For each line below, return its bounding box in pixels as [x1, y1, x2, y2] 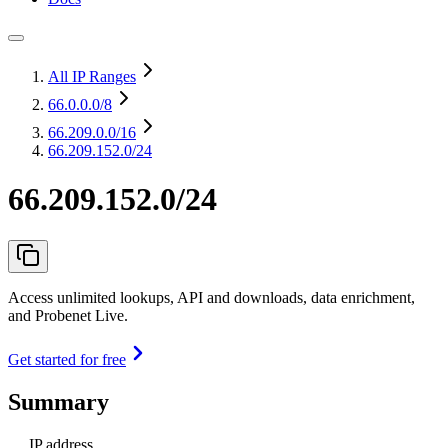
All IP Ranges [48, 68, 136, 85]
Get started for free [8, 350, 126, 368]
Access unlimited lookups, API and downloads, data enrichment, [8, 288, 415, 306]
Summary [8, 388, 109, 415]
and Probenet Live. [8, 306, 128, 324]
